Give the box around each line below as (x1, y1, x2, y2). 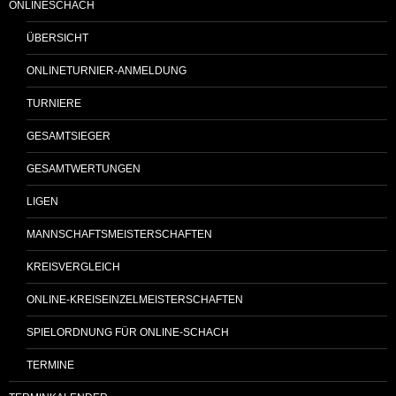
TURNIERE (27, 96, 81, 110)
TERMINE (27, 358, 74, 371)
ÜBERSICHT (27, 31, 88, 44)
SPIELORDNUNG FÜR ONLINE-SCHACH (27, 325, 229, 339)
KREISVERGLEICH (27, 260, 120, 273)
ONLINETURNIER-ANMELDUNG (27, 64, 187, 77)
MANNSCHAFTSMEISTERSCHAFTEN (27, 227, 212, 240)
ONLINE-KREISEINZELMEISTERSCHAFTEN (27, 293, 243, 306)
